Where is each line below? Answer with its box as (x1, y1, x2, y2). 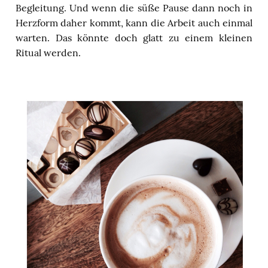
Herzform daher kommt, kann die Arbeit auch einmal (16, 16, 252, 29)
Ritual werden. (16, 46, 81, 59)
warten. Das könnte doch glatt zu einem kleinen (16, 31, 252, 44)
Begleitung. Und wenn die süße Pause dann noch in (16, 1, 252, 14)
